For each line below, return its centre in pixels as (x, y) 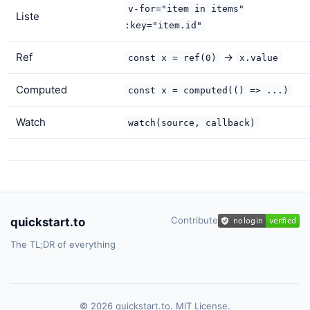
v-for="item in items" (186, 8)
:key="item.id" (163, 25)
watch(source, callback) (192, 122)
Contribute (194, 220)
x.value (259, 57)
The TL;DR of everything (63, 244)
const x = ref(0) (173, 57)
